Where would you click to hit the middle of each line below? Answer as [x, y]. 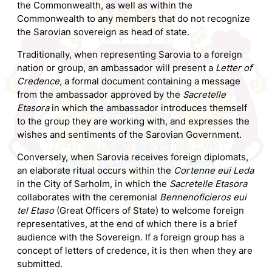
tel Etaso [37, 210]
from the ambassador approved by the [100, 95]
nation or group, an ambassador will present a [116, 68]
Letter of [234, 68]
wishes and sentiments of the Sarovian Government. [129, 135]
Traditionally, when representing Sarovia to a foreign [130, 55]
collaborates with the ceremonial [88, 197]
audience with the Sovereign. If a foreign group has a [131, 237]
